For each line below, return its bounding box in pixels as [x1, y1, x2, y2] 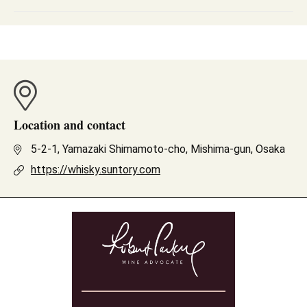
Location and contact [14, 116, 125, 134]
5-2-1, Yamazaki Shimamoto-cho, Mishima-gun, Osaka [31, 143, 285, 156]
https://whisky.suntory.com [31, 163, 160, 176]
